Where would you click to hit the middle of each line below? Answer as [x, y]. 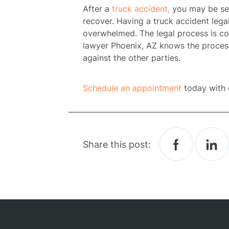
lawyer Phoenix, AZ [120, 45]
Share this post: [117, 144]
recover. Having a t [120, 21]
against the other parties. [132, 58]
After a [97, 9]
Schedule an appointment [132, 88]
